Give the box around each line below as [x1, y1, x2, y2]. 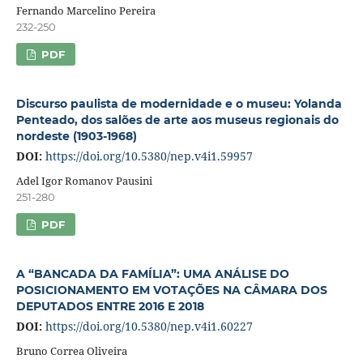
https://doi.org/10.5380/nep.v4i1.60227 [45, 318, 253, 334]
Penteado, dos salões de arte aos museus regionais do [15, 112, 339, 127]
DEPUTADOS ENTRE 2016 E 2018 [15, 298, 204, 314]
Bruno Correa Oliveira [15, 343, 127, 358]
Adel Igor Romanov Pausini [15, 173, 152, 188]
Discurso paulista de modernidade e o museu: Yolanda [15, 96, 342, 111]
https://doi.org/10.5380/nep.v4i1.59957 [45, 147, 253, 164]
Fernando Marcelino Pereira [15, 2, 156, 18]
